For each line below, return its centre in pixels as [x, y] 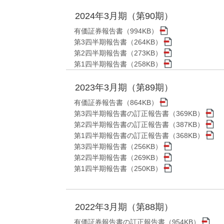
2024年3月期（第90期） [124, 16]
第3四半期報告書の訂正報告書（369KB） [139, 114]
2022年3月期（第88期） [124, 207]
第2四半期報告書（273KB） [118, 53]
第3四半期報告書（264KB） [118, 42]
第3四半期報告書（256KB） [118, 147]
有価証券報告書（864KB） [116, 103]
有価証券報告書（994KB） [116, 31]
